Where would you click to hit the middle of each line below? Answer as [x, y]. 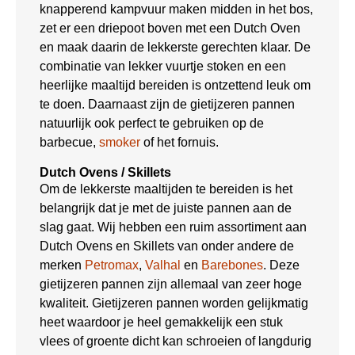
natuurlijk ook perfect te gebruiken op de [152, 124]
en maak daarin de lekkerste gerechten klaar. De [175, 48]
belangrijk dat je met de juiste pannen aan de [166, 208]
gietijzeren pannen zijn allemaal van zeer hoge [171, 284]
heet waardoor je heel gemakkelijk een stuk [161, 323]
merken [62, 265]
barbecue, [69, 143]
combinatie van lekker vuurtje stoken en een [163, 67]
